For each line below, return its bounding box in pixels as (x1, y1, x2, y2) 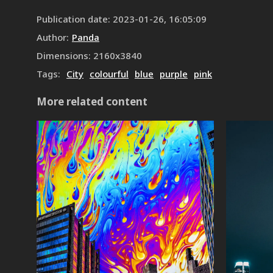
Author (37, 31, 66, 43)
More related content (37, 94, 147, 108)
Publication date (37, 13, 108, 25)
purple (160, 68, 188, 80)
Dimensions (37, 49, 88, 62)
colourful (90, 68, 129, 80)
